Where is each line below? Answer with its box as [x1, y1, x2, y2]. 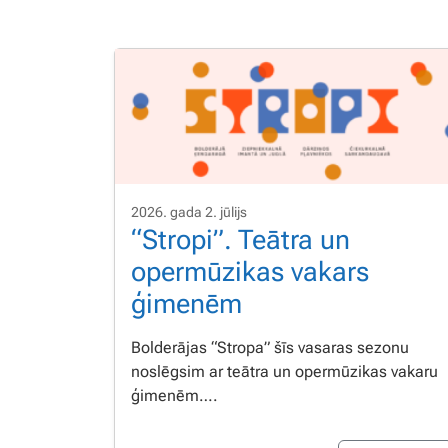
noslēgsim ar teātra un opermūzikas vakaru [131, 361, 438, 381]
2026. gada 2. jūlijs [131, 203, 247, 220]
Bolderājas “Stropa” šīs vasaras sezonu [131, 337, 409, 357]
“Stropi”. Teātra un [131, 223, 350, 256]
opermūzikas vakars [131, 255, 369, 288]
